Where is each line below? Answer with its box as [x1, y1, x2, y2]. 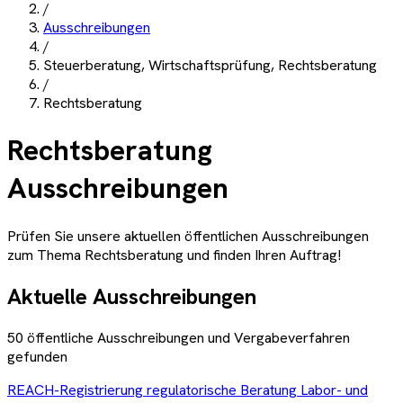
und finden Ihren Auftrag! [184, 245, 341, 264]
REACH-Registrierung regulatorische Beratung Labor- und [7, 380, 368, 399]
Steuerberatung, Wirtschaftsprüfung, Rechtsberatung [43, 56, 377, 75]
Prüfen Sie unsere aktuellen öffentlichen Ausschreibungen [7, 226, 369, 246]
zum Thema [7, 245, 81, 264]
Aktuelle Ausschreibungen [7, 282, 256, 310]
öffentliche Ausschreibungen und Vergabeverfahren [23, 327, 350, 347]
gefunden [7, 346, 67, 366]
